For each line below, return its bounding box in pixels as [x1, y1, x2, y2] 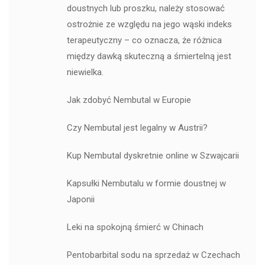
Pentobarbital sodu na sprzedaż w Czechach [66, 249, 240, 260]
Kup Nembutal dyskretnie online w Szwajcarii [66, 150, 239, 161]
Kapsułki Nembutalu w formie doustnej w [66, 177, 226, 189]
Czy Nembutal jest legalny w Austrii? [66, 122, 208, 133]
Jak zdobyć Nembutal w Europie [66, 94, 191, 105]
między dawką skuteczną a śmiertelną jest [66, 50, 231, 62]
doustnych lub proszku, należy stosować [66, 2, 225, 14]
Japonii [66, 193, 95, 205]
